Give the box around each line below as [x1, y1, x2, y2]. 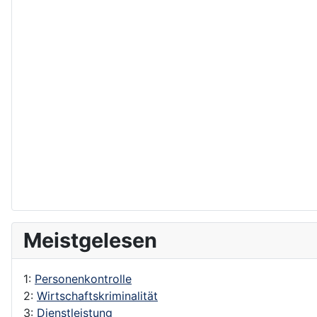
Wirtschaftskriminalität [37, 288, 158, 303]
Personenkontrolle [35, 271, 132, 286]
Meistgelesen [23, 227, 157, 253]
